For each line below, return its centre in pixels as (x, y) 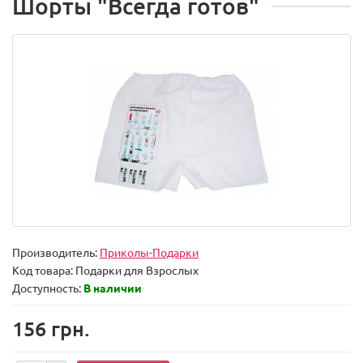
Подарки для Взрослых (137, 270)
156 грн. (51, 329)
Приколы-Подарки (149, 252)
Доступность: (48, 288)
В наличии (113, 288)
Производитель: (56, 252)
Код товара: (44, 270)
